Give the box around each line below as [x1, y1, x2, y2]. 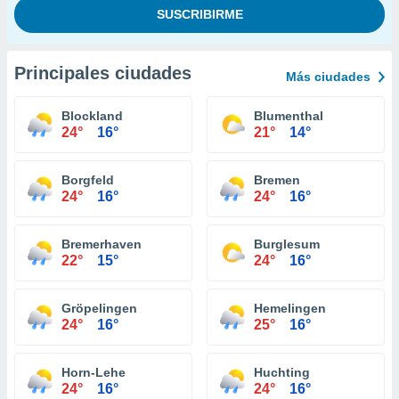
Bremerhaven [61, 237, 142, 251]
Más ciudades [286, 69, 370, 84]
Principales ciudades [14, 63, 191, 83]
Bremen [254, 173, 300, 187]
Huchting [254, 365, 310, 379]
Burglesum [254, 237, 320, 251]
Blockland [61, 109, 123, 123]
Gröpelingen [61, 301, 137, 315]
